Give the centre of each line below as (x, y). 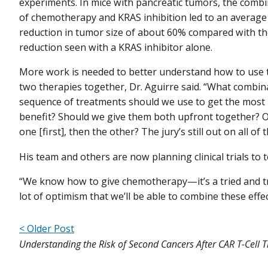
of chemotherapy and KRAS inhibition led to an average (143, 18)
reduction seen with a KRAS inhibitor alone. (116, 48)
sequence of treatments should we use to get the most (142, 102)
